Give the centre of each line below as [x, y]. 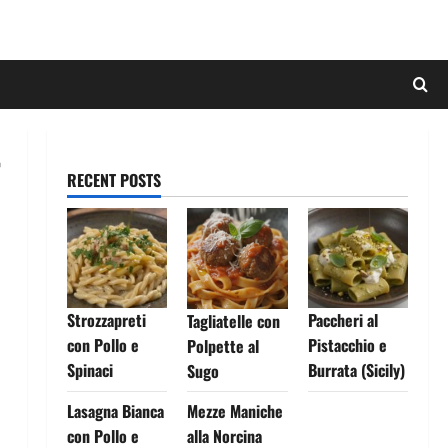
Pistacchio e [347, 345]
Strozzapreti [106, 320]
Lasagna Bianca [115, 410]
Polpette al [223, 345]
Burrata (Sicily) [356, 370]
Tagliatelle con [234, 320]
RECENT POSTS [113, 180]
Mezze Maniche [235, 410]
